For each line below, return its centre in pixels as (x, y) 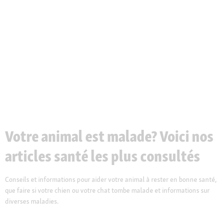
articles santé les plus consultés (103, 156)
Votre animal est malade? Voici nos (109, 136)
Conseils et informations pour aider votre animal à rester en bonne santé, (111, 179)
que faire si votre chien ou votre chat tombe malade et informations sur (107, 190)
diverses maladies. (32, 201)
